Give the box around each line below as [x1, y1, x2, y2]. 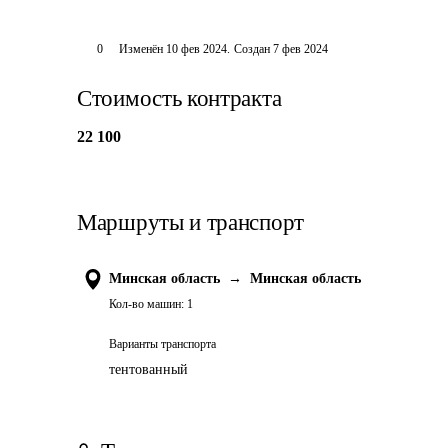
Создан [233, 42, 270, 56]
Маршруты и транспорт [77, 210, 304, 235]
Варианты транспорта [109, 337, 216, 351]
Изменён [118, 42, 166, 56]
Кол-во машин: [109, 297, 184, 311]
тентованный [109, 362, 188, 377]
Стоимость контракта [77, 86, 282, 111]
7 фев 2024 [272, 42, 328, 56]
